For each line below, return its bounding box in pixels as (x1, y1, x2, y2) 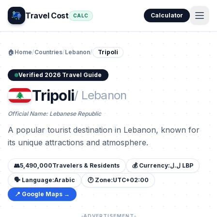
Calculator (151, 12, 183, 19)
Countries (34, 48, 62, 56)
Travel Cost (25, 11, 69, 20)
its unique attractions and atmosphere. (8, 138, 148, 147)
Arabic (54, 176, 75, 184)
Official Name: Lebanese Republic (8, 110, 101, 117)
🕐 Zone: (88, 176, 113, 184)
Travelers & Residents (52, 162, 120, 169)
